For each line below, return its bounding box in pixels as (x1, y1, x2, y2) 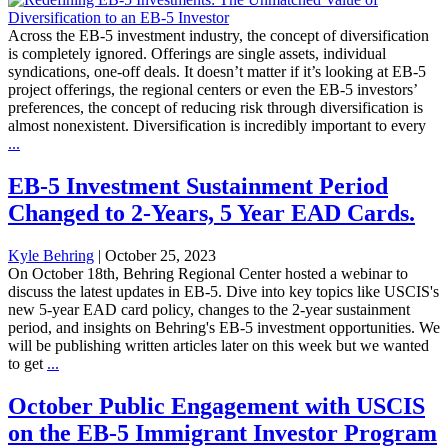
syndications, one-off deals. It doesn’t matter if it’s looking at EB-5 (8, 63, 426, 81)
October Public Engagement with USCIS (8, 393, 425, 420)
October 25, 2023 (105, 247, 216, 265)
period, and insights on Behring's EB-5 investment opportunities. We (8, 319, 440, 337)
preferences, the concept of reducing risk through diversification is (8, 99, 423, 117)
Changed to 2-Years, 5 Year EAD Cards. (8, 200, 415, 227)
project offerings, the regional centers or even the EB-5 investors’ (8, 81, 417, 99)
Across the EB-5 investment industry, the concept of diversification (8, 27, 429, 45)
